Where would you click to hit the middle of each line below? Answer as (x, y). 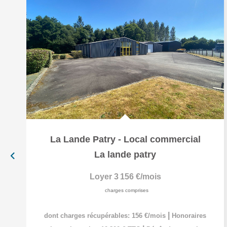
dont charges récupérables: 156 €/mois (106, 216)
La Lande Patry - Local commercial (125, 139)
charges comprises (126, 190)
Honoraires (189, 216)
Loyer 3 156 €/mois (125, 177)
